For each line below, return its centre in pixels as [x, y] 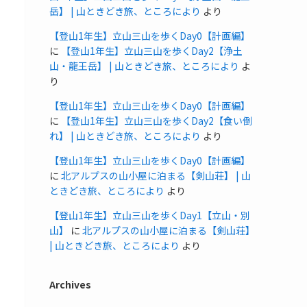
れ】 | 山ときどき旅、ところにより [125, 135]
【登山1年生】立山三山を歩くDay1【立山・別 [150, 215]
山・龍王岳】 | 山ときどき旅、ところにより [144, 65]
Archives [70, 284]
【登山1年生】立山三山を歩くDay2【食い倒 [157, 120]
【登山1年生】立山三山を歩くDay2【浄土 [152, 50]
